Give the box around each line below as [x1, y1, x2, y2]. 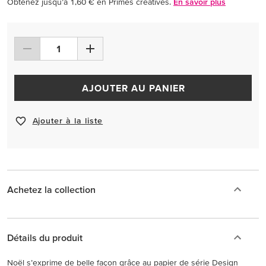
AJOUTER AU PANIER [81, 82, 185, 93]
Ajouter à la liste [32, 116, 103, 126]
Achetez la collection [7, 183, 96, 195]
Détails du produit [7, 232, 83, 243]
